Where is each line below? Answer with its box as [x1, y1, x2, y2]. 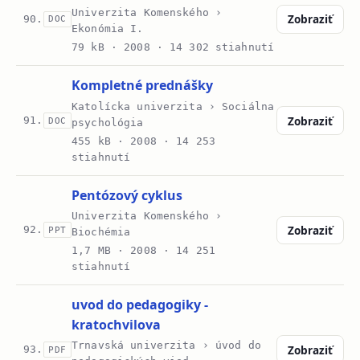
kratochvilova [72, 316, 162, 334]
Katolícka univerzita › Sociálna [72, 100, 275, 112]
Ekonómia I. [72, 22, 144, 35]
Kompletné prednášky [72, 76, 214, 95]
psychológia [72, 116, 144, 129]
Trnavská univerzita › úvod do [72, 339, 261, 352]
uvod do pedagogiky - [72, 296, 209, 314]
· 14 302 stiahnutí [149, 41, 275, 54]
